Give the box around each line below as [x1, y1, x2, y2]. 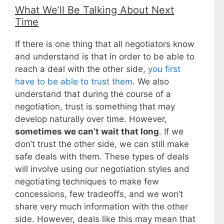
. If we [159, 126, 183, 136]
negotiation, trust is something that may [15, 101, 175, 111]
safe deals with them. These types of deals [15, 151, 189, 161]
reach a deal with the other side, [15, 63, 148, 74]
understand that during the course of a [15, 88, 171, 99]
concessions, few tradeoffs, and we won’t [15, 188, 183, 199]
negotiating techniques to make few [15, 176, 159, 186]
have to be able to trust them [15, 76, 132, 86]
